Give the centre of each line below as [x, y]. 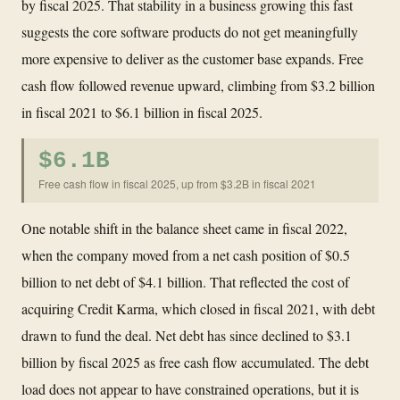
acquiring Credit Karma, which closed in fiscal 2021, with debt [198, 308]
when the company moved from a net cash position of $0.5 [186, 254]
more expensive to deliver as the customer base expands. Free [192, 58]
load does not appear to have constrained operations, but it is [190, 388]
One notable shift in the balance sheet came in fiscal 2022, [184, 228]
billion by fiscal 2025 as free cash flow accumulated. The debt [195, 362]
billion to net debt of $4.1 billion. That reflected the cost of [185, 281]
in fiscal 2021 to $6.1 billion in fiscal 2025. [142, 112]
